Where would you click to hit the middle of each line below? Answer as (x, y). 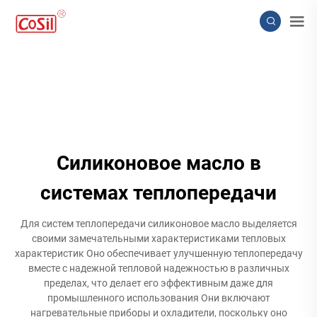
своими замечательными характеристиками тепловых (158, 238)
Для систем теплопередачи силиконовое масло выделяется (158, 223)
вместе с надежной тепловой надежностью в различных (158, 268)
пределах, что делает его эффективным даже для (158, 283)
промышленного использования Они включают (158, 298)
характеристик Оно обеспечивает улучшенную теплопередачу (158, 253)
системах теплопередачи (158, 192)
